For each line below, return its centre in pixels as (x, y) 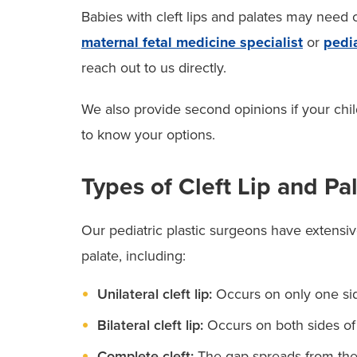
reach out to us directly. (156, 67)
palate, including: (133, 255)
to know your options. (148, 134)
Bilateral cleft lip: (152, 325)
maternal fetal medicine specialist (192, 42)
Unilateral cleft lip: (155, 294)
